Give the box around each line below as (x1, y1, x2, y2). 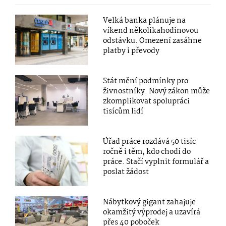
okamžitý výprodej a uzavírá (103, 206, 201, 219)
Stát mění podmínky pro (103, 75, 189, 87)
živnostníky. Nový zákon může (103, 85, 210, 97)
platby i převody (103, 44, 160, 57)
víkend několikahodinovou (103, 24, 199, 37)
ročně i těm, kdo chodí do (103, 145, 191, 158)
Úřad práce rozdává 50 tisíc (103, 135, 196, 148)
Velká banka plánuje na (103, 14, 186, 27)
